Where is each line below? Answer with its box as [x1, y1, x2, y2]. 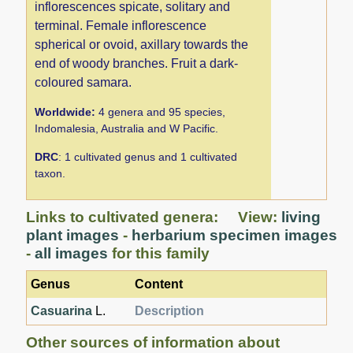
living [281, 208, 321, 225]
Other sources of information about [26, 333, 281, 351]
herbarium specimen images [132, 226, 338, 243]
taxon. [35, 166, 66, 180]
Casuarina [31, 303, 93, 318]
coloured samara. [35, 75, 132, 89]
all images [35, 244, 109, 262]
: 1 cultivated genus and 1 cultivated [58, 150, 238, 163]
